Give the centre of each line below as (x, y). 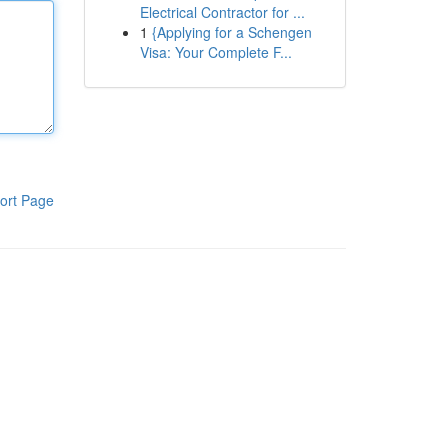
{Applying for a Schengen (231, 32)
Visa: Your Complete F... (215, 52)
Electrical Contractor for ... (222, 12)
